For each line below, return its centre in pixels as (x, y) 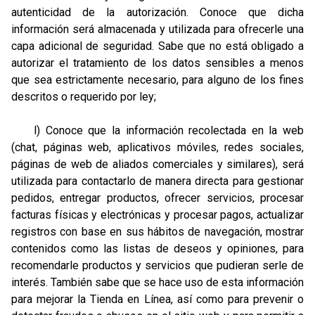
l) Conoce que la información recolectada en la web (157, 130)
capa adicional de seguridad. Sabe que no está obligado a (157, 46)
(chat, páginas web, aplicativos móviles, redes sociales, (157, 147)
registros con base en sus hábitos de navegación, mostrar (157, 232)
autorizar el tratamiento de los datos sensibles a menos (157, 63)
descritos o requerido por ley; (84, 97)
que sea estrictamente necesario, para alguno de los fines (157, 80)
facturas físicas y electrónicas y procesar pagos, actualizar (157, 215)
